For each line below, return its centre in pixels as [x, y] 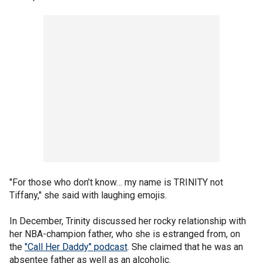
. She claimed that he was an [185, 247]
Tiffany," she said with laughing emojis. [88, 195]
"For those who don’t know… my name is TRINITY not [116, 182]
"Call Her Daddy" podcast [76, 247]
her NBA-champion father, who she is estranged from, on [125, 234]
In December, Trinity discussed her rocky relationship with [128, 221]
